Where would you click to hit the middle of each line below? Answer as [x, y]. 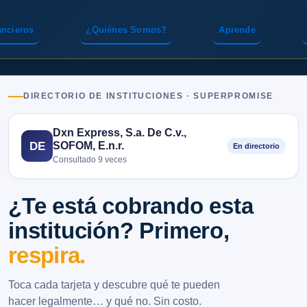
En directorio [256, 146]
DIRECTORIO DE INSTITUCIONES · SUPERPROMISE [148, 96]
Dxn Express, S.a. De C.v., [120, 132]
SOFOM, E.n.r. [88, 145]
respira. [47, 255]
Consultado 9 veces [90, 160]
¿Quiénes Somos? [126, 30]
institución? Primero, [119, 231]
